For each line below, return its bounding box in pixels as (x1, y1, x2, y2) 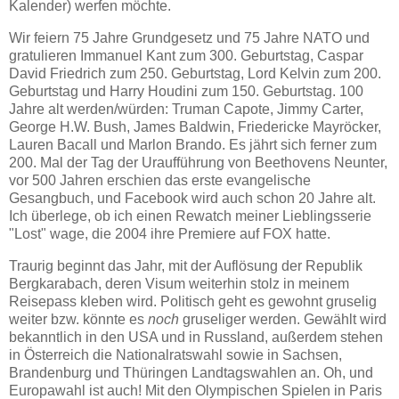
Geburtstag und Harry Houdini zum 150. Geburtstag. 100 (9, 84, 363, 100)
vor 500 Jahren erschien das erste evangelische (9, 173, 311, 189)
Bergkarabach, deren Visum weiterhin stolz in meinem (9, 275, 349, 291)
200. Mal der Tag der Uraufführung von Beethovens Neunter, (9, 155, 387, 171)
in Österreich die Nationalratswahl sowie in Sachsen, (9, 346, 342, 362)
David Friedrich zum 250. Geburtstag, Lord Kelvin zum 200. (9, 66, 381, 82)
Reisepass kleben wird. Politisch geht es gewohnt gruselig (9, 293, 377, 309)
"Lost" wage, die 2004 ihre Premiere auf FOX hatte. (9, 226, 330, 242)
